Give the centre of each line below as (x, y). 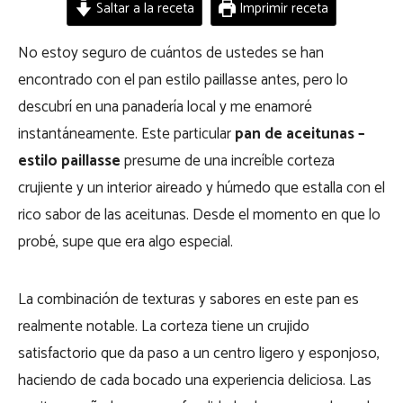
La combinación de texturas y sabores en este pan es (188, 300)
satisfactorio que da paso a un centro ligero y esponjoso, (199, 354)
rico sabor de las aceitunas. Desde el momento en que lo (199, 215)
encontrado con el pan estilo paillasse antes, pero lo (183, 80)
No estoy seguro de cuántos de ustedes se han (171, 53)
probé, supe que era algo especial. (125, 242)
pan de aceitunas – (300, 134)
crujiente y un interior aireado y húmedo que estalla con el (201, 188)
